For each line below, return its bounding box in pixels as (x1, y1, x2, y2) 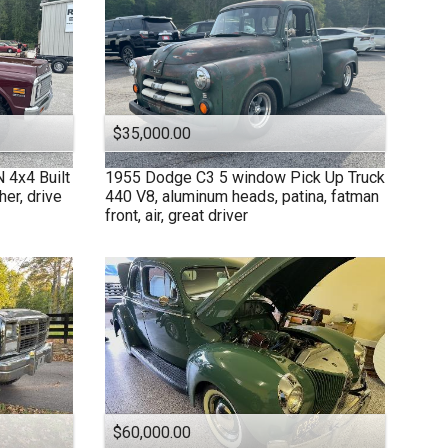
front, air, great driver (104, 205, 248, 225)
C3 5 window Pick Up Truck (195, 167, 385, 187)
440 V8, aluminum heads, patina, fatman (104, 186, 379, 206)
